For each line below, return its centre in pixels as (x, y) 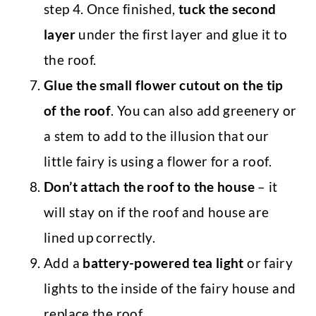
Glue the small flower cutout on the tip (164, 85)
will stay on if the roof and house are (157, 212)
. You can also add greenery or (204, 111)
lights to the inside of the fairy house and (170, 288)
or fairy (268, 263)
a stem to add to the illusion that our (157, 136)
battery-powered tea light (163, 263)
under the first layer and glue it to (181, 35)
